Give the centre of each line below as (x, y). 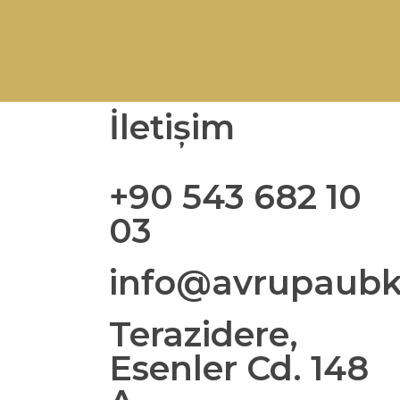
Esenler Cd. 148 (239, 368)
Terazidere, (204, 334)
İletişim (172, 127)
